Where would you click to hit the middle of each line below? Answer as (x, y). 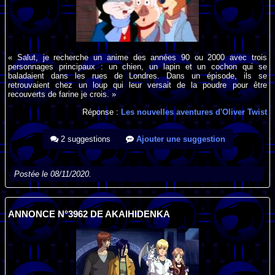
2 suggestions (84, 139)
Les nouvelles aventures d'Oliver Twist (194, 112)
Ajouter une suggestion (179, 139)
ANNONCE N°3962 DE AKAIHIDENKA (89, 215)
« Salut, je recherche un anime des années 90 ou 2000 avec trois (137, 58)
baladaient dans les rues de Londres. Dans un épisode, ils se (137, 76)
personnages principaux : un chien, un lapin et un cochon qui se (137, 67)
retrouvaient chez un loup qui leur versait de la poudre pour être (137, 85)
